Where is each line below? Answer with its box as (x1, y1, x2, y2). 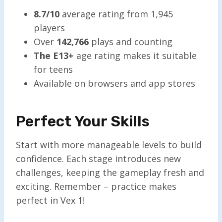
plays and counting (89, 35, 172, 48)
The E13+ (34, 49, 74, 61)
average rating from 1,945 (59, 7, 173, 20)
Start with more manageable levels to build (16, 138, 202, 151)
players (34, 21, 65, 34)
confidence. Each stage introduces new (16, 152, 181, 165)
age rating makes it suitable (74, 49, 197, 61)
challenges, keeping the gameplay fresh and (16, 166, 204, 178)
